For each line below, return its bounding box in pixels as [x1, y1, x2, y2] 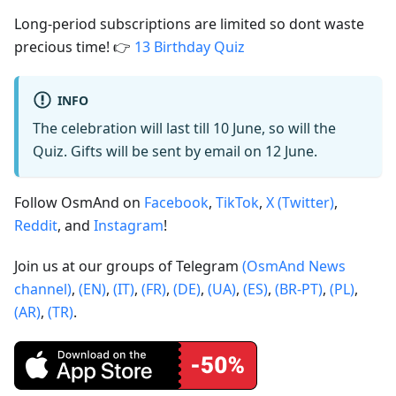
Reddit [14, 216, 57, 236]
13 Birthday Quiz [134, 37, 245, 57]
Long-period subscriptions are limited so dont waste [14, 14, 364, 34]
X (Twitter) [266, 193, 334, 213]
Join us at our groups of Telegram [14, 256, 242, 277]
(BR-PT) [275, 279, 323, 300]
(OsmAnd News [242, 256, 346, 277]
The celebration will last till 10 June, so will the [33, 118, 336, 139]
